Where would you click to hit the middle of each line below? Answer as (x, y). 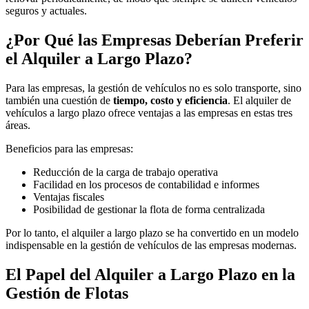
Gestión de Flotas (67, 293)
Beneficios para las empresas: (69, 149)
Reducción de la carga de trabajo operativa (126, 172)
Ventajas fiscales (69, 197)
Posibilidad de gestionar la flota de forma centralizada (149, 210)
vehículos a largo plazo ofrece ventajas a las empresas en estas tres (149, 113)
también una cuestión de (59, 101)
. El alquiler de (259, 101)
